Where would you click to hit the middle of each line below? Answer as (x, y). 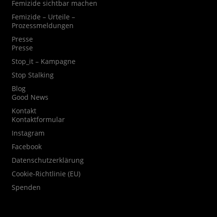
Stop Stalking (32, 75)
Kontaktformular (38, 120)
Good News (30, 97)
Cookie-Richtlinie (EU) (46, 174)
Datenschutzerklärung (47, 160)
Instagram (28, 133)
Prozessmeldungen (42, 26)
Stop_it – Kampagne (43, 62)
